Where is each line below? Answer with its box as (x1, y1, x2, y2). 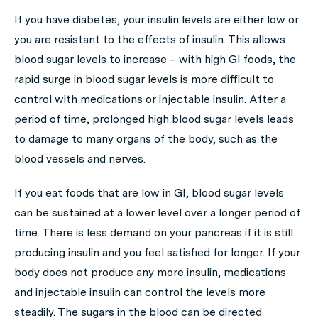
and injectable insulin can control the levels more (14, 285, 265, 299)
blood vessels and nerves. (14, 152, 146, 165)
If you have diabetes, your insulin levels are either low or (14, 13, 299, 26)
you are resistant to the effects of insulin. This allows (14, 33, 285, 46)
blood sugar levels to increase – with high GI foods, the (14, 53, 296, 66)
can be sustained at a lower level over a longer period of (14, 206, 300, 219)
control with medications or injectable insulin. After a (14, 92, 286, 106)
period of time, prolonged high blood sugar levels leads (14, 112, 294, 126)
